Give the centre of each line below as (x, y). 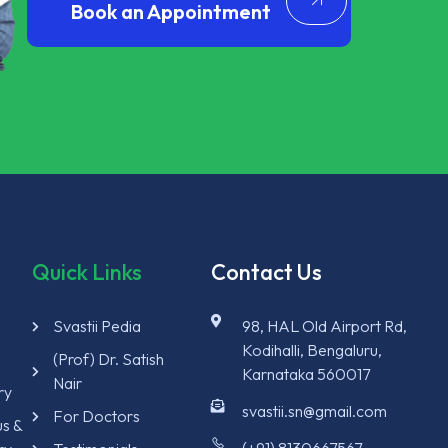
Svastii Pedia (96, 326)
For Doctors (96, 416)
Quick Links (87, 272)
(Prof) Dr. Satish (108, 359)
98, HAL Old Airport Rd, (325, 326)
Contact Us (266, 272)
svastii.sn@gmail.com (315, 411)
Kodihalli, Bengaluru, (312, 350)
